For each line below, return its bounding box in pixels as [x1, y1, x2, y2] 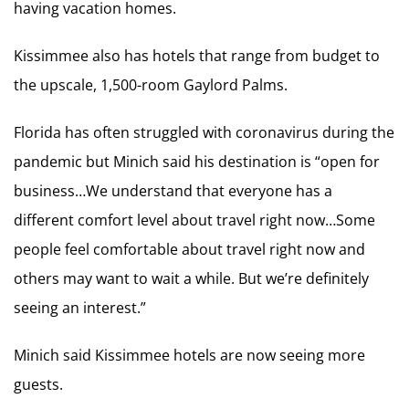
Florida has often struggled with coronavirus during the [14, 121, 394, 142]
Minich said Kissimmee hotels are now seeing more [14, 344, 365, 365]
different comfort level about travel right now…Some [14, 209, 375, 230]
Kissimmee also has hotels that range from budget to [14, 45, 380, 66]
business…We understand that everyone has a [14, 180, 332, 201]
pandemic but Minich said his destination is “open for [14, 151, 380, 172]
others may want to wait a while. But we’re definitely [14, 267, 369, 288]
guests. [14, 373, 63, 394]
